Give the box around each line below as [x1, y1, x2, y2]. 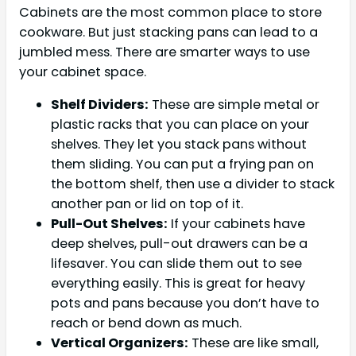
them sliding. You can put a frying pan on [51, 155, 314, 174]
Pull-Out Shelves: [51, 215, 168, 234]
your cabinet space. [19, 63, 146, 82]
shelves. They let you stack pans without [51, 135, 307, 154]
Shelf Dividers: [51, 95, 149, 114]
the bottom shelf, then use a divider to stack [51, 175, 335, 194]
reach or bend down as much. [51, 314, 242, 333]
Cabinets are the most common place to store [19, 3, 322, 22]
